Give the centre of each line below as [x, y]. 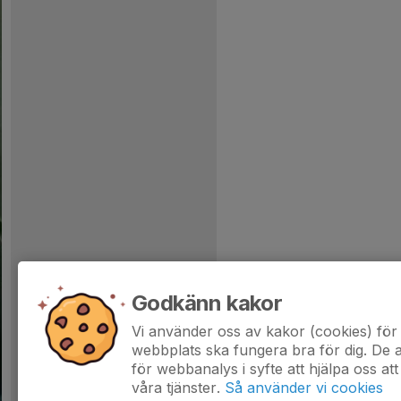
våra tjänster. [176, 388]
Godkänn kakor [207, 303]
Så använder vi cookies [304, 388]
